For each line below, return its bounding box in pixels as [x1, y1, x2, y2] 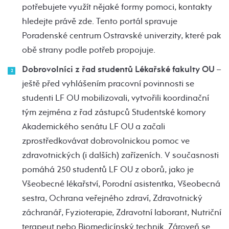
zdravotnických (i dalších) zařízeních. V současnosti [22, 149, 219, 161]
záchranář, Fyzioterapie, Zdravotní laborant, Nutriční [22, 207, 221, 218]
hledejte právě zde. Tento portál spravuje [22, 15, 177, 27]
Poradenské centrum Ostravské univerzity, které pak [22, 30, 221, 41]
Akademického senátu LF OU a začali [22, 121, 165, 132]
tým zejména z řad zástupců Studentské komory [22, 106, 206, 118]
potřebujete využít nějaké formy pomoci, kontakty [22, 1, 212, 12]
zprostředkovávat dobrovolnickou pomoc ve [22, 135, 190, 146]
